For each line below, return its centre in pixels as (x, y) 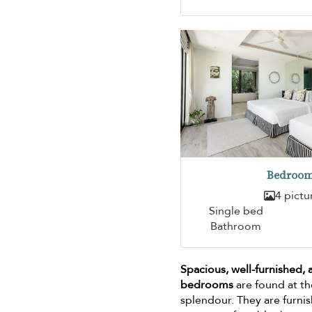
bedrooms (207, 284)
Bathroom (236, 226)
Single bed (236, 211)
